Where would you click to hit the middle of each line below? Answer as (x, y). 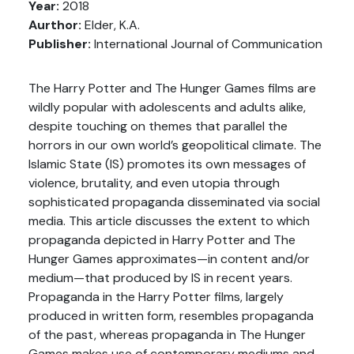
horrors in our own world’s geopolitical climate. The (175, 145)
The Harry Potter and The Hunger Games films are (172, 88)
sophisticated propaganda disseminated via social (174, 202)
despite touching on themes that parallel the (158, 126)
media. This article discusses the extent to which (169, 221)
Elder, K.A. (111, 25)
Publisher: (60, 44)
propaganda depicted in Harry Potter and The (162, 240)
